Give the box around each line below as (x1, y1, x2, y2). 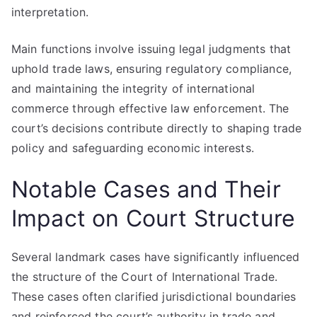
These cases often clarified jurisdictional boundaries (11, 289, 296, 304)
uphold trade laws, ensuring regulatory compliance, (11, 62, 292, 76)
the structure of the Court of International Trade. (11, 270, 278, 284)
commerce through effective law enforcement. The (11, 101, 289, 115)
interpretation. (11, 5, 89, 19)
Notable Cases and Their (11, 175, 281, 203)
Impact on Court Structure (11, 204, 296, 232)
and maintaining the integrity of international (11, 81, 255, 96)
